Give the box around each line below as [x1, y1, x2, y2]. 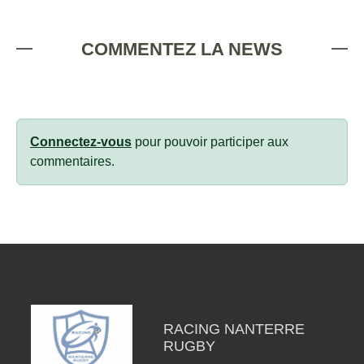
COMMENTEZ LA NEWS [81, 38, 283, 59]
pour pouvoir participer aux [132, 134, 288, 149]
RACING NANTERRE [162, 320, 305, 337]
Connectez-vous [30, 134, 132, 149]
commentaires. [30, 154, 115, 168]
